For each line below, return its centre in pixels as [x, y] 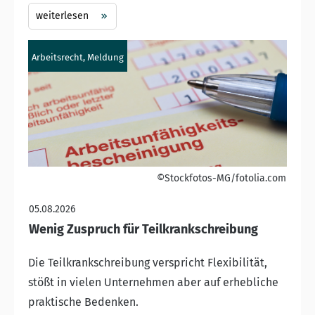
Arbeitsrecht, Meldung [78, 57]
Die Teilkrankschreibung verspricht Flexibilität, [148, 262]
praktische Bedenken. [83, 302]
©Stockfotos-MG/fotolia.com [221, 178]
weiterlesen [62, 15]
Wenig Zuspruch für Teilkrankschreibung [143, 229]
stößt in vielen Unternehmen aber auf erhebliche [153, 282]
